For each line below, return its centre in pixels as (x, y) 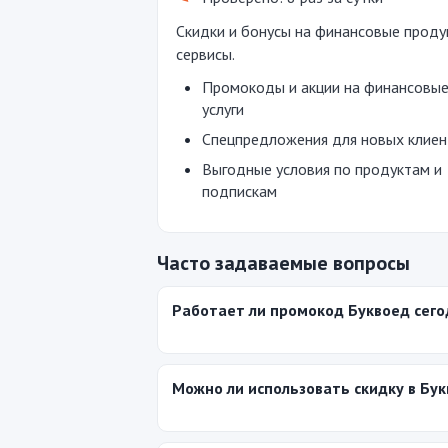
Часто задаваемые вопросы (283, 263)
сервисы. (205, 54)
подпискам (239, 191)
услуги (223, 109)
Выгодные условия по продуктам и (322, 169)
